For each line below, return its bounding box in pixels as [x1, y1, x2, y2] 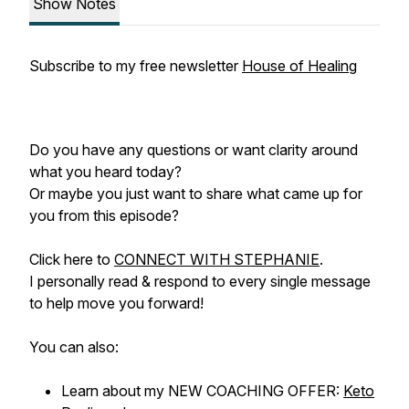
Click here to [29, 250, 114, 268]
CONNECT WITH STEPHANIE [114, 250, 320, 268]
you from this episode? [29, 206, 179, 225]
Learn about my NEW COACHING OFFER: [61, 382, 343, 400]
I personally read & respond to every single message [29, 272, 371, 290]
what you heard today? [29, 163, 182, 181]
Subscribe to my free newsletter [29, 57, 242, 75]
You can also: [29, 338, 122, 356]
